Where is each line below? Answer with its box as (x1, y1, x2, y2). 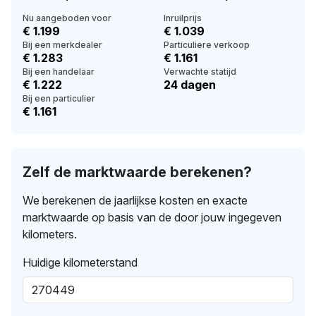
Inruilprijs (164, 12, 202, 23)
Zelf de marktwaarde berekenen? (23, 163, 252, 181)
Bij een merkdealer (23, 39, 102, 50)
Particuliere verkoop (164, 39, 250, 50)
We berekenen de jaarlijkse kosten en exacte (23, 193, 248, 207)
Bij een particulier (23, 92, 95, 104)
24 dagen (164, 77, 216, 92)
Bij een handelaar (23, 66, 95, 77)
